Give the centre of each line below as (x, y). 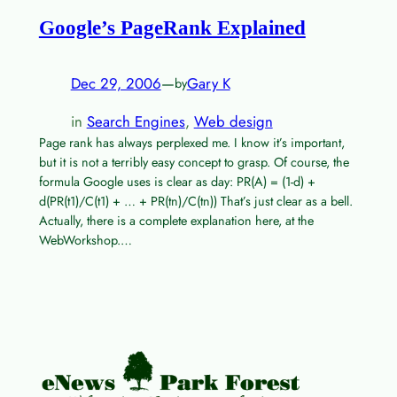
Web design (233, 121)
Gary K (208, 84)
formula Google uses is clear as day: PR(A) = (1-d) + (177, 181)
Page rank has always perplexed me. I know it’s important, (191, 142)
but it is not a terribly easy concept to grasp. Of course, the (194, 162)
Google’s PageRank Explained (172, 28)
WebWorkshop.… (85, 240)
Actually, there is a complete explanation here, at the (176, 220)
